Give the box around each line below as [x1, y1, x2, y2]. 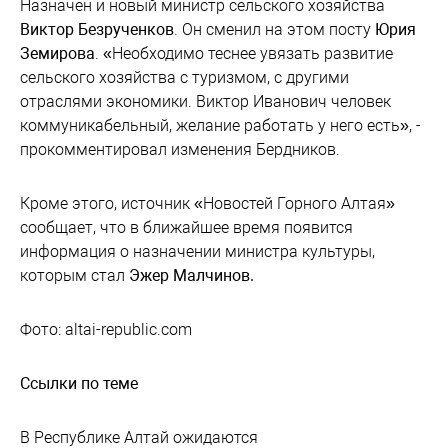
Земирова [20, 44, 95, 63]
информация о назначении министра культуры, [20, 242, 375, 261]
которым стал [20, 266, 129, 285]
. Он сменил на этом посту [174, 20, 375, 39]
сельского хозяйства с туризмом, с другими [20, 68, 349, 87]
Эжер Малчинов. [129, 266, 254, 285]
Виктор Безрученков [20, 20, 174, 39]
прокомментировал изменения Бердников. [20, 140, 340, 159]
